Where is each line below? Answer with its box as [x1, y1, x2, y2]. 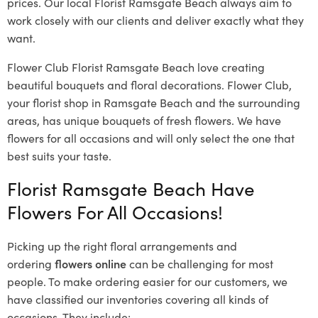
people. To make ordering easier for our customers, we [7, 273, 287, 289]
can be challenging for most [126, 255, 273, 271]
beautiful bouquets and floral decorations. [7, 76, 224, 92]
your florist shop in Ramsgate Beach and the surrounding [7, 94, 300, 110]
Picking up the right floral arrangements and [7, 237, 237, 253]
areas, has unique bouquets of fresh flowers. [7, 111, 234, 128]
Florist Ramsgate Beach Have [7, 174, 255, 201]
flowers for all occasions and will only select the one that [7, 129, 295, 146]
